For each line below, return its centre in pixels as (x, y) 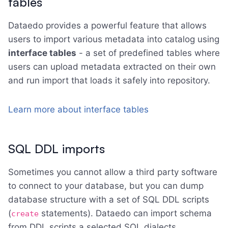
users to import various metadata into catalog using (114, 39)
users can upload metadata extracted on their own (112, 67)
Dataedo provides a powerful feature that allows (107, 25)
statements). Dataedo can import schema (125, 213)
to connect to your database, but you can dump (106, 186)
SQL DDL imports (56, 149)
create (25, 214)
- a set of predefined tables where (148, 53)
